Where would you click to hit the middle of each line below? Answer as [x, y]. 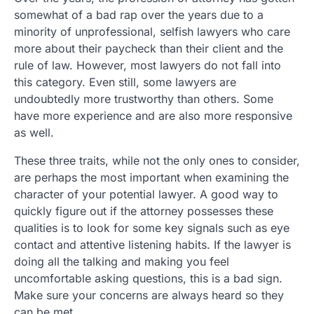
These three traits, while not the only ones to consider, [157, 161]
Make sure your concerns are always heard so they [149, 295]
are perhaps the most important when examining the [151, 177]
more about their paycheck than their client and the [149, 48]
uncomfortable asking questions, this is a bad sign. [148, 278]
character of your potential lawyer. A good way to [146, 194]
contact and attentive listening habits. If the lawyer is [152, 245]
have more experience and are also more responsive [153, 116]
